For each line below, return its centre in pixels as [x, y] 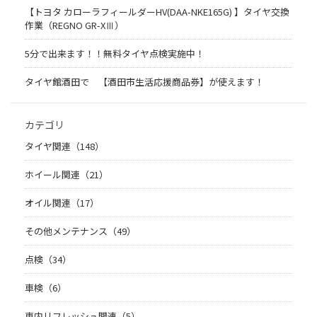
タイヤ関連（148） [64, 146]
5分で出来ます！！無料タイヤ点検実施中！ [119, 53]
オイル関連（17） [62, 202]
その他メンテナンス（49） [80, 231]
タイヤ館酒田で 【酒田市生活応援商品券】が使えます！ [144, 81]
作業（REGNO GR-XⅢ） [74, 25]
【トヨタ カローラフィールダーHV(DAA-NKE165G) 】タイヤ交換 [157, 11]
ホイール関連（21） [67, 174]
